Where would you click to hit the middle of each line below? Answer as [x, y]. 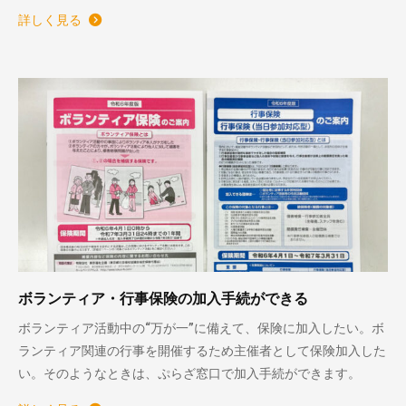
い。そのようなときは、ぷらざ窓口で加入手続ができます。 [190, 374]
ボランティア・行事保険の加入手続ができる [164, 299]
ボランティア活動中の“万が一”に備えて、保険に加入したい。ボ [202, 329]
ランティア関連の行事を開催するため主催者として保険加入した [203, 351]
